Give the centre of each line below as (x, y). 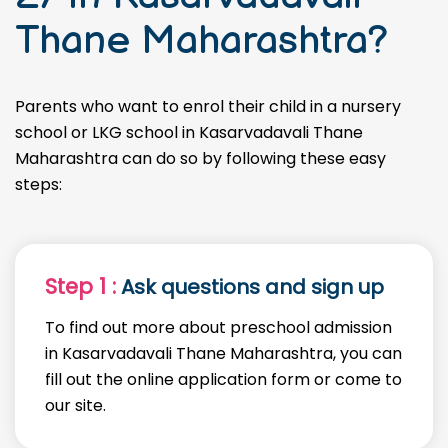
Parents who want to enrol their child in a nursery (208, 106)
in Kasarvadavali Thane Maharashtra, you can (223, 353)
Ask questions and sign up (250, 287)
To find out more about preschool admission (218, 327)
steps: (38, 184)
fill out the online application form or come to (223, 379)
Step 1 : (80, 286)
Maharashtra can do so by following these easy (200, 158)
